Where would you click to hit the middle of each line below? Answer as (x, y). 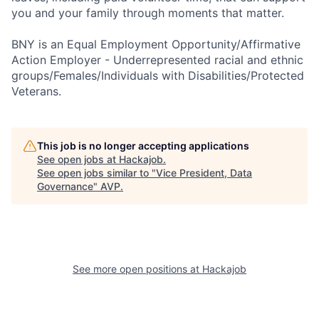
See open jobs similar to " (96, 172)
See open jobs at (78, 159)
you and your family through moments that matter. (148, 12)
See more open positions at (137, 268)
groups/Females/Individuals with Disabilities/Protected (158, 75)
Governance (65, 186)
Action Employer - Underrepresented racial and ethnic (157, 59)
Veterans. (36, 91)
